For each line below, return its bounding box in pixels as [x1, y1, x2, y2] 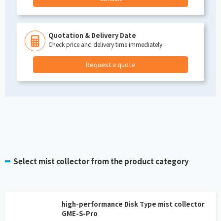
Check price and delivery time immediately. [48, 40, 164, 49]
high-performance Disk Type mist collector [62, 199, 205, 209]
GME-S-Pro [62, 209, 98, 219]
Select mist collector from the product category [13, 156, 189, 167]
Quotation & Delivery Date [48, 31, 136, 40]
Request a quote [86, 60, 135, 70]
